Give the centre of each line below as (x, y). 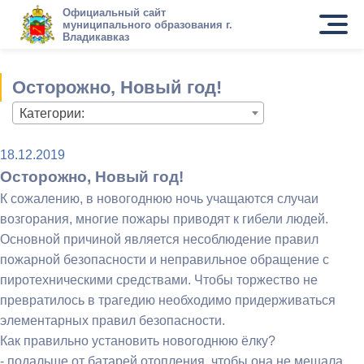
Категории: (52, 113)
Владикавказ (95, 37)
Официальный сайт (114, 12)
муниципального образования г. (147, 24)
